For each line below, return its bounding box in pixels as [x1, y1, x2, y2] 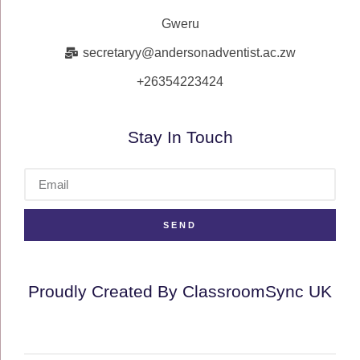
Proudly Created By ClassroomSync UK [28, 282, 332, 301]
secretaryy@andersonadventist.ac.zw [82, 46, 296, 59]
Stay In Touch [127, 128, 233, 146]
